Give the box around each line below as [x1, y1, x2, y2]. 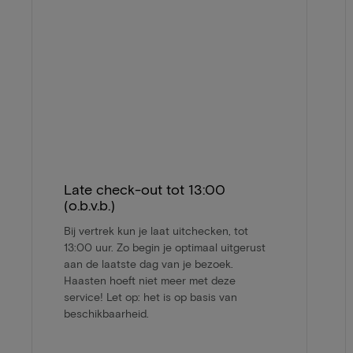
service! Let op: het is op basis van [64, 290, 237, 304]
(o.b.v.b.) [64, 196, 115, 214]
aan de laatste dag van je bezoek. [64, 257, 233, 271]
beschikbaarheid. [64, 307, 149, 321]
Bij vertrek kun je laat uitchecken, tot [64, 224, 248, 238]
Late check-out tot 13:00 [64, 180, 225, 199]
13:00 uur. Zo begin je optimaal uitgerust [64, 240, 266, 255]
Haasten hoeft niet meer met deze [64, 273, 236, 288]
